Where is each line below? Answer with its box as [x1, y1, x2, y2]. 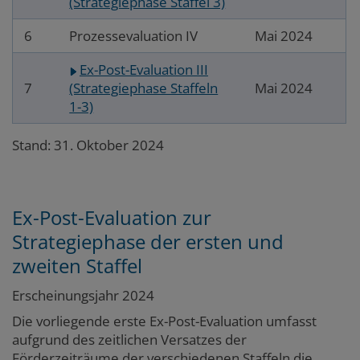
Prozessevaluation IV [69, 27, 198, 46]
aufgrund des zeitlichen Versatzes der [12, 330, 247, 350]
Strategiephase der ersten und [12, 228, 284, 256]
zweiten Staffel [12, 252, 142, 280]
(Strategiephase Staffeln [69, 79, 219, 98]
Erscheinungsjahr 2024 [12, 285, 154, 305]
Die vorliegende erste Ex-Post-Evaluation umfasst [12, 312, 317, 331]
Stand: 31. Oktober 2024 [12, 135, 164, 154]
